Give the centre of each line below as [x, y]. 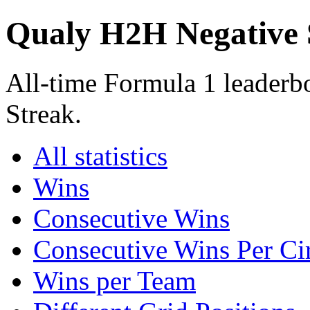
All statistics [100, 156]
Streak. [44, 113]
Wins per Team [115, 280]
